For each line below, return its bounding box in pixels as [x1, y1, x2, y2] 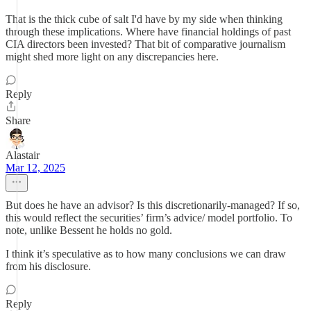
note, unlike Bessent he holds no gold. [6, 224, 172, 236]
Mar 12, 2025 [6, 162, 65, 174]
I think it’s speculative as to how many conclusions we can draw [6, 248, 286, 260]
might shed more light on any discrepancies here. [6, 51, 219, 62]
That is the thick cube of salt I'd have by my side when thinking [6, 13, 283, 25]
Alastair [6, 149, 40, 161]
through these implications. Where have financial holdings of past [6, 26, 291, 37]
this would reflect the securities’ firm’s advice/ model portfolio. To [6, 212, 292, 224]
